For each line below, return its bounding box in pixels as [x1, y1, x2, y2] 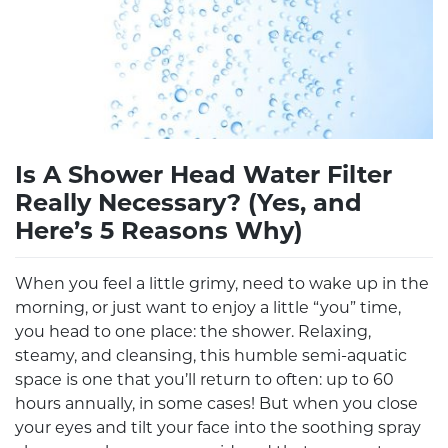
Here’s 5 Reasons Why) [15, 221, 303, 246]
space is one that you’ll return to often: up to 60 [15, 373, 394, 390]
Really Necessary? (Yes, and [15, 193, 362, 218]
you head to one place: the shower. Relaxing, [15, 325, 371, 342]
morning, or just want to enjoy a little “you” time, [15, 301, 401, 318]
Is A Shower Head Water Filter [15, 165, 392, 190]
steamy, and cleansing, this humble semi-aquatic [15, 349, 407, 366]
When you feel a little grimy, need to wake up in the [15, 277, 429, 294]
